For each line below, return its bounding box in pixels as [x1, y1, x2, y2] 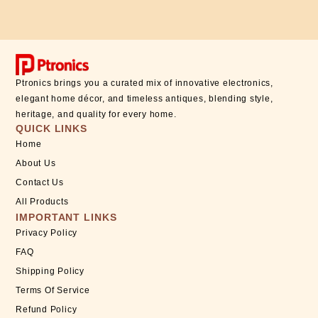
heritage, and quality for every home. [16, 109, 177, 119]
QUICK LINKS [16, 122, 87, 134]
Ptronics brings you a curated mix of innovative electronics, [16, 77, 273, 88]
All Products [16, 196, 69, 207]
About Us [16, 158, 56, 168]
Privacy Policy [16, 227, 78, 238]
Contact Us [16, 177, 64, 187]
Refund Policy [16, 304, 77, 314]
